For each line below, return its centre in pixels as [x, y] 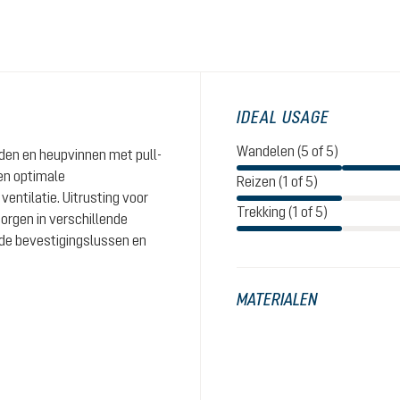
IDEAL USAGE [283, 117]
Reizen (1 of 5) [277, 181]
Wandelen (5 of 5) [287, 151]
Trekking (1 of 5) [282, 212]
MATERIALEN [277, 299]
